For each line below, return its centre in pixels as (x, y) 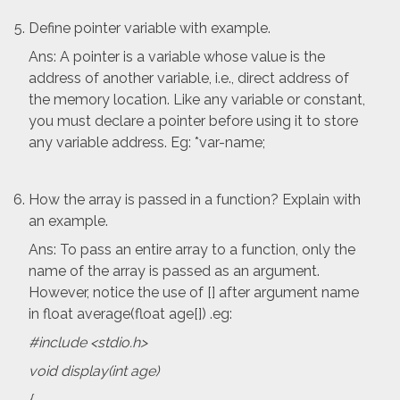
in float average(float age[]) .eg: (130, 314)
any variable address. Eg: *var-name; (147, 143)
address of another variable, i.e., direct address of (189, 79)
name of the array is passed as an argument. (174, 271)
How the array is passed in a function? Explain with (195, 200)
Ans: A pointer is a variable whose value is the (177, 57)
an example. (68, 221)
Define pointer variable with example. (150, 29)
